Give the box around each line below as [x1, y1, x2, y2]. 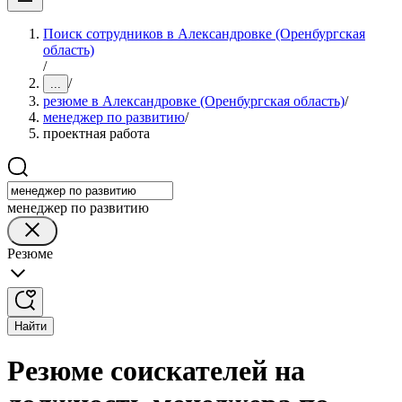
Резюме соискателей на [7, 354, 305, 388]
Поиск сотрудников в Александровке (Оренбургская [43, 26, 365, 41]
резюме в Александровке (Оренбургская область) [43, 93, 345, 109]
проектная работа [43, 126, 150, 141]
